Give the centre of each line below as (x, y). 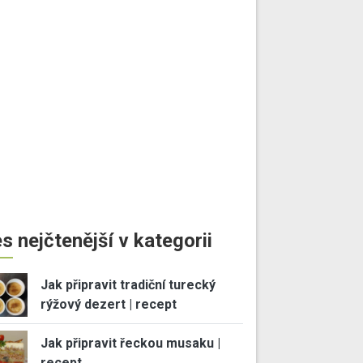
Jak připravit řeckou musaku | (130, 343)
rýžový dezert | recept (108, 305)
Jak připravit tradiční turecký (128, 285)
